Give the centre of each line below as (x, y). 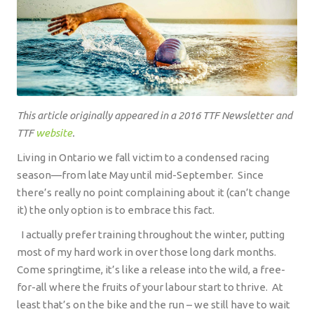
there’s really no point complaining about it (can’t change (153, 193)
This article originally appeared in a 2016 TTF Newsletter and (155, 116)
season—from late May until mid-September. (125, 175)
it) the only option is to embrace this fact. (116, 210)
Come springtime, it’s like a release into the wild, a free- (151, 270)
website (54, 133)
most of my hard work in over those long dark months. (146, 252)
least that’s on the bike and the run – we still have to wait (153, 305)
